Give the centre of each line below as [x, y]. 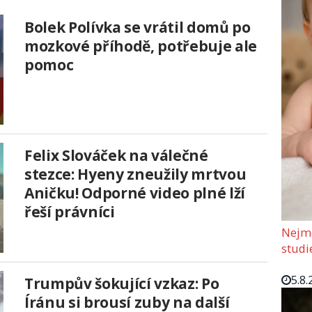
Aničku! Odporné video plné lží [135, 193]
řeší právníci [70, 211]
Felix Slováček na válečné [116, 155]
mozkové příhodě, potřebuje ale [141, 46]
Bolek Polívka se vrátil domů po [138, 27]
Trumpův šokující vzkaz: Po [122, 283]
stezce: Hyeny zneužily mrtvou [135, 174]
